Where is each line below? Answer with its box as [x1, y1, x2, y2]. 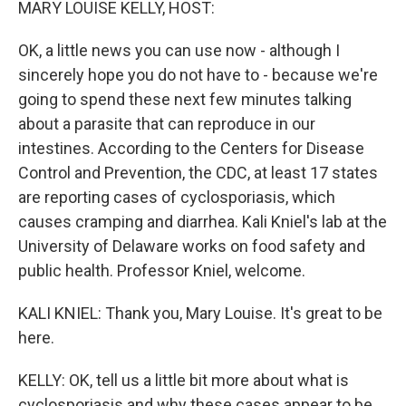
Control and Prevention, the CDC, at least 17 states [18, 163, 378, 182]
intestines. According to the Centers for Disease [18, 139, 364, 158]
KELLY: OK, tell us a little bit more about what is [18, 371, 349, 390]
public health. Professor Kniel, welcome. [18, 261, 305, 280]
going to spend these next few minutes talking [18, 90, 352, 109]
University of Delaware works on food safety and [18, 237, 365, 256]
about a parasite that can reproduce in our [18, 114, 315, 133]
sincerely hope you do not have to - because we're [18, 65, 378, 84]
